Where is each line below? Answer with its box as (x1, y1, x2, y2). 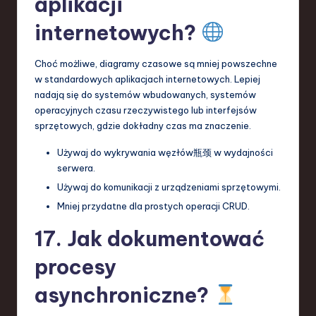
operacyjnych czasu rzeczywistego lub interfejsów (35, 104, 257, 116)
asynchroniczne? (35, 281, 214, 308)
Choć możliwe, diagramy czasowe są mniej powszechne (35, 57, 277, 69)
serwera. (57, 162, 95, 174)
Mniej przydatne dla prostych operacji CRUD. (57, 200, 250, 212)
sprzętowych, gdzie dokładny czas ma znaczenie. (35, 119, 251, 131)
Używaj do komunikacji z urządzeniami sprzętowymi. (57, 181, 281, 193)
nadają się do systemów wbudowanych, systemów (35, 88, 256, 100)
